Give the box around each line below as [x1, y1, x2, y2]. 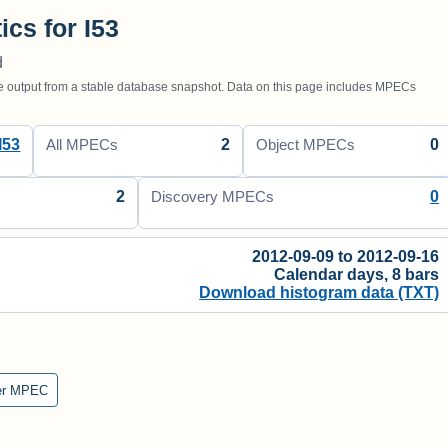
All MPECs [46, 136, 119, 153]
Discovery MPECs [151, 188, 275, 205]
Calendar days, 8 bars [274, 265, 440, 283]
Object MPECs [255, 136, 355, 153]
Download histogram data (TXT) [199, 283, 440, 301]
